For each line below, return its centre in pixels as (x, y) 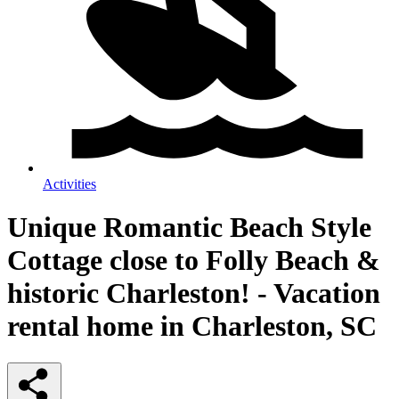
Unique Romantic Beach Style (189, 228)
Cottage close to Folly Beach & (194, 261)
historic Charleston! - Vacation (194, 293)
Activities (69, 184)
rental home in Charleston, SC (192, 326)
